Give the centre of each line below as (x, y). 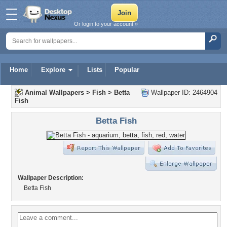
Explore (53, 70)
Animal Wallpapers (54, 92)
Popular (127, 70)
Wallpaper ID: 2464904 (183, 92)
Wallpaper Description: (51, 178)
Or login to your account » (106, 24)
